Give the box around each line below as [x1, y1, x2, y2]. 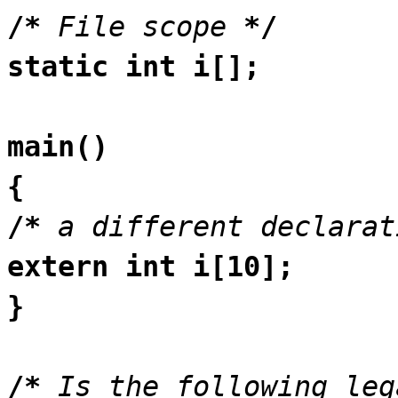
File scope [58, 10, 243, 43]
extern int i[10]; [7, 250, 294, 283]
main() [7, 130, 108, 163]
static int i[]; [7, 50, 260, 83]
